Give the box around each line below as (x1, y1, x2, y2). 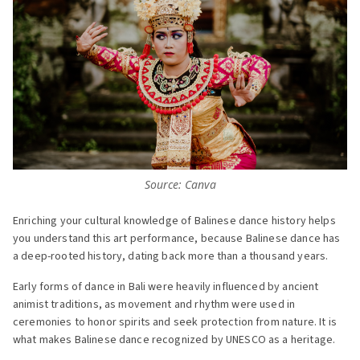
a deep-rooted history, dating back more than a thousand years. (13, 247, 331, 264)
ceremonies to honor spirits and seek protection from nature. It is (13, 313, 337, 330)
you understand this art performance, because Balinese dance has (13, 230, 341, 247)
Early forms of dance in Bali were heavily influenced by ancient (13, 278, 319, 295)
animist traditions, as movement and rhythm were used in (13, 296, 296, 313)
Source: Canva (144, 176, 216, 192)
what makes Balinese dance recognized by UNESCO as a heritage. (13, 331, 336, 348)
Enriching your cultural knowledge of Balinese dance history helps (13, 212, 336, 229)
